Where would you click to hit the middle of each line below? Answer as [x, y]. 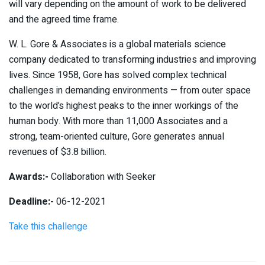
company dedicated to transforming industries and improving [132, 60]
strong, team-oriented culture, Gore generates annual [117, 137]
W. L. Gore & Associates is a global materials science [117, 45]
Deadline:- [31, 202]
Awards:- [29, 177]
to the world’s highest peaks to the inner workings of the [124, 106]
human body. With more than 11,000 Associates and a [118, 122]
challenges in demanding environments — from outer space [130, 91]
